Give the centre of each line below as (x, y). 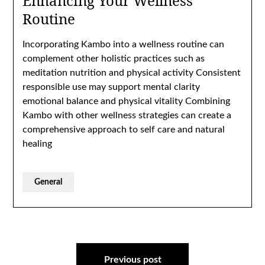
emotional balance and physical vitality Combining (127, 101)
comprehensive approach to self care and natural (124, 130)
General (49, 182)
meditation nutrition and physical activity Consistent (132, 73)
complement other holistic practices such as (114, 59)
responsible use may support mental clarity (112, 87)
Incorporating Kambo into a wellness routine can (124, 44)
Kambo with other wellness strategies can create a (127, 115)
